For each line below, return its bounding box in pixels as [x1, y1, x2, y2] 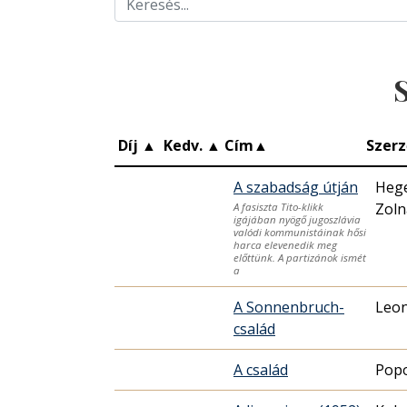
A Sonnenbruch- [233, 297, 344, 318]
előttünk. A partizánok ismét [233, 251, 366, 265]
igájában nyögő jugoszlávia [233, 213, 361, 227]
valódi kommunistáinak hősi [233, 225, 366, 240]
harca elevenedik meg [233, 238, 337, 253]
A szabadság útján [233, 177, 358, 198]
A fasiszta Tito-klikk [233, 200, 323, 214]
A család [233, 360, 288, 381]
